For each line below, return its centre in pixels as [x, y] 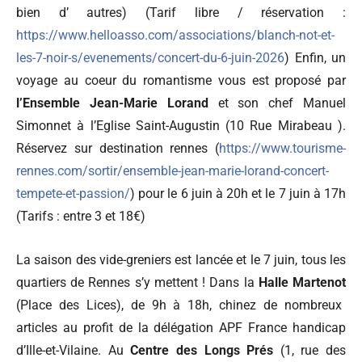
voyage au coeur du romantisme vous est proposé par [181, 80]
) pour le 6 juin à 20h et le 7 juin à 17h [238, 193]
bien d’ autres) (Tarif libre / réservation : [181, 12]
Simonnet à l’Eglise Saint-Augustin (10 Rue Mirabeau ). [181, 125]
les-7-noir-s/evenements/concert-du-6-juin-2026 [150, 57]
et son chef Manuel [277, 103]
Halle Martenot [302, 282]
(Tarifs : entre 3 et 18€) [81, 216]
